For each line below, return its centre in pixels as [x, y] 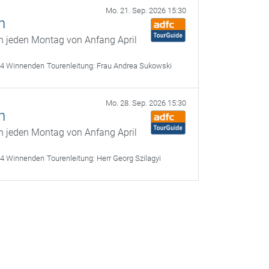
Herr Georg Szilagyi [129, 158]
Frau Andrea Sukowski [134, 66]
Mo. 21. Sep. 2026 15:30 [146, 11]
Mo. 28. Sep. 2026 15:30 [146, 103]
